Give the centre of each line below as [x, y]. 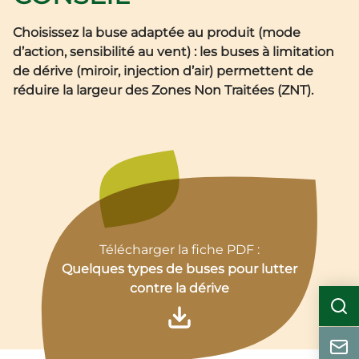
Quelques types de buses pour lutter [179, 268]
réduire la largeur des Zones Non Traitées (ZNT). [163, 91]
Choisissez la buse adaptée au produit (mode [157, 33]
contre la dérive [179, 288]
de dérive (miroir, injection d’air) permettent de [163, 71]
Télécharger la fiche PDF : [179, 249]
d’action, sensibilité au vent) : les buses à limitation [173, 52]
